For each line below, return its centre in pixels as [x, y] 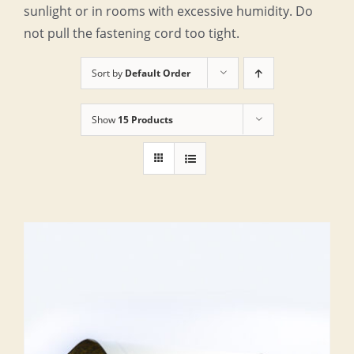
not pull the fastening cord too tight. [132, 33]
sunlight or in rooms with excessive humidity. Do [168, 11]
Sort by [108, 73]
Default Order [157, 73]
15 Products [145, 120]
